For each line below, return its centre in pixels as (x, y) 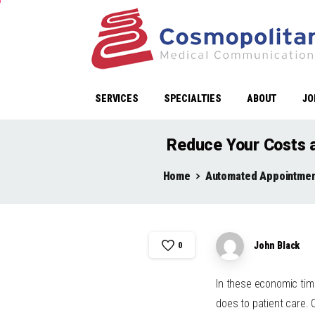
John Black (277, 245)
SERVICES (117, 98)
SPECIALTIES (192, 98)
